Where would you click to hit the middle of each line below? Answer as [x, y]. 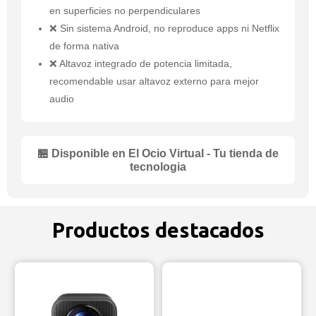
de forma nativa [84, 46]
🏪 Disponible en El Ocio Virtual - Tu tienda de [158, 154]
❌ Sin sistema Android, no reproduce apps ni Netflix [164, 29]
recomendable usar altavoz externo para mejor [154, 81]
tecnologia [158, 167]
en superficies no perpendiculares [125, 11]
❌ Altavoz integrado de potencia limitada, [141, 64]
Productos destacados [158, 230]
